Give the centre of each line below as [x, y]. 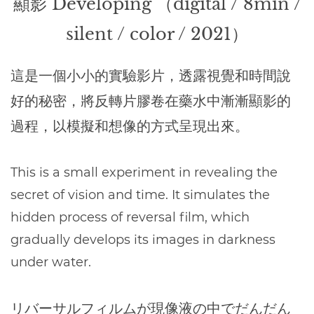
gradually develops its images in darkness [143, 240]
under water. [51, 262]
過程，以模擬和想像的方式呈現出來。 [130, 126]
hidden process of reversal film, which [130, 217]
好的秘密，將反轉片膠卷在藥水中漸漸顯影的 [151, 101]
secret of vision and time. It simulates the [140, 195]
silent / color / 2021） [157, 34]
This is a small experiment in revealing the [144, 172]
